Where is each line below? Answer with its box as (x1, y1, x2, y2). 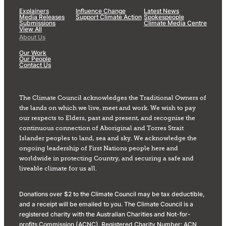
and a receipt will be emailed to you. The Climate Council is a (19, 200, 193, 208)
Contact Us (19, 61, 51, 69)
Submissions (19, 19, 55, 27)
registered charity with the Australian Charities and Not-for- (19, 210, 191, 218)
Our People (19, 54, 51, 63)
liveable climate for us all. (19, 165, 97, 172)
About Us (19, 33, 45, 41)
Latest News (144, 7, 179, 15)
